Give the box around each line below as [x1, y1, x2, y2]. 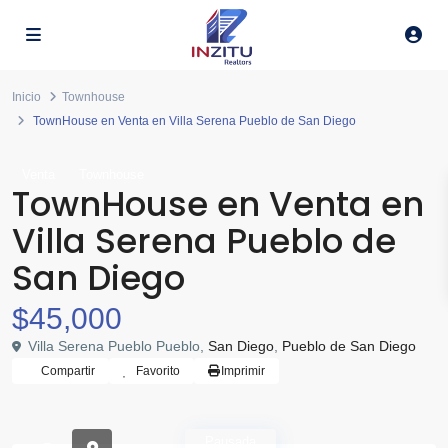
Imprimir [221, 364, 265, 378]
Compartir [41, 364, 95, 378]
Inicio [12, 90, 41, 104]
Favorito [136, 364, 180, 378]
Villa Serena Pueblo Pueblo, [24, 338, 208, 354]
